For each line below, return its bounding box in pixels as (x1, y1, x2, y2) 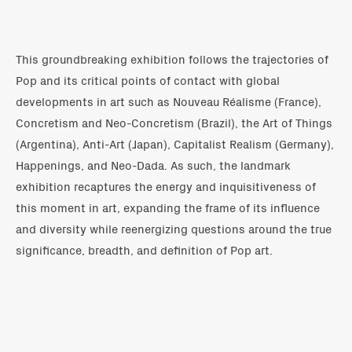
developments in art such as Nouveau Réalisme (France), (16, 92, 321, 109)
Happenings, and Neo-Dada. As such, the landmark (16, 156, 291, 173)
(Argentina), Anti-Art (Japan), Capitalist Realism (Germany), (16, 134, 334, 152)
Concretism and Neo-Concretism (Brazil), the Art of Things (16, 113, 332, 130)
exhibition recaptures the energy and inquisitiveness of (16, 177, 316, 194)
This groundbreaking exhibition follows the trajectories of (16, 49, 328, 67)
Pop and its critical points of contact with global (16, 71, 280, 88)
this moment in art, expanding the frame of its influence (16, 198, 320, 215)
